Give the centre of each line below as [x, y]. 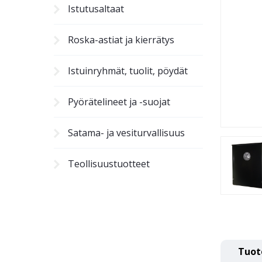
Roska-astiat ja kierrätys [121, 40]
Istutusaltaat [96, 9]
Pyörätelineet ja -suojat [119, 102]
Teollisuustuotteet [109, 164]
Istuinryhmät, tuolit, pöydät [128, 71]
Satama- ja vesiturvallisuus [126, 133]
